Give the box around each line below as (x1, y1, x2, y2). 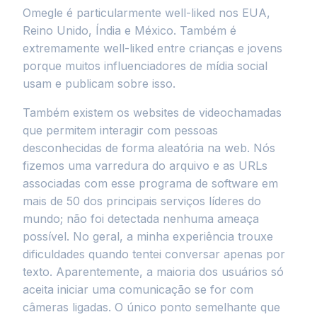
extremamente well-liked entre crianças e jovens (23, 41, 282, 55)
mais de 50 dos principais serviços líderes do (23, 194, 261, 208)
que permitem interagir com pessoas (23, 123, 218, 137)
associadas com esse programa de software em (23, 176, 278, 190)
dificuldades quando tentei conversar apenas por (23, 247, 285, 261)
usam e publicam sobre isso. (23, 76, 175, 91)
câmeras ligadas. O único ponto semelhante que (23, 300, 280, 314)
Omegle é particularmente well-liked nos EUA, (23, 6, 270, 20)
